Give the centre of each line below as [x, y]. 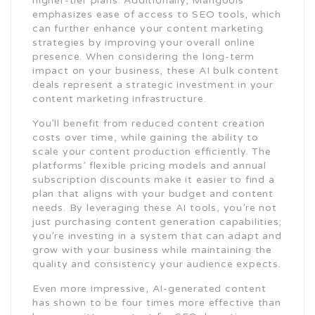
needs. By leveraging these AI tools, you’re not [155, 208]
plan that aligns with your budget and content [153, 194]
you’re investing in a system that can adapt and [157, 236]
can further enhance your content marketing [148, 28]
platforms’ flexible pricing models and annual [149, 166]
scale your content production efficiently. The [152, 152]
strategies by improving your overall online [144, 43]
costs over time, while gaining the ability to [146, 137]
